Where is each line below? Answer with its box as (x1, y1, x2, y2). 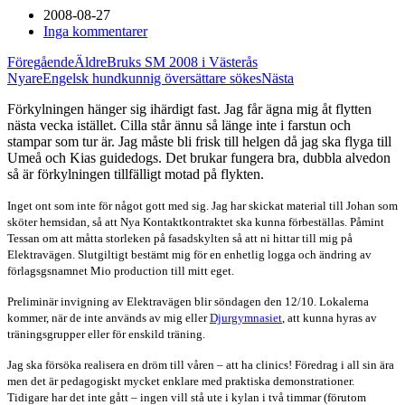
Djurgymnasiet (210, 311, 282, 325)
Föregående (7, 54, 74, 70)
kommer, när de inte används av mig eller (7, 311, 210, 325)
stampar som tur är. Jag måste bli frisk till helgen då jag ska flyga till (7, 134, 391, 149)
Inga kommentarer (43, 24, 147, 39)
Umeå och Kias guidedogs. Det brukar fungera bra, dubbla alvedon (7, 150, 391, 165)
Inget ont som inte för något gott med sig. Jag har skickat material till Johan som (7, 199, 398, 212)
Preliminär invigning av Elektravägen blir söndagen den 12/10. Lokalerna (7, 295, 369, 308)
